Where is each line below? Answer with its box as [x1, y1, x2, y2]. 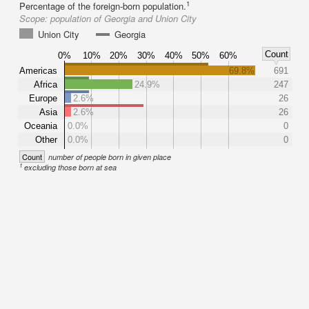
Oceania [24, 120, 58, 131]
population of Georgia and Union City [50, 12, 197, 25]
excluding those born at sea [24, 162, 117, 172]
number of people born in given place [48, 152, 171, 162]
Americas [19, 65, 57, 76]
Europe [29, 92, 57, 103]
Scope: [19, 12, 50, 25]
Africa [34, 79, 58, 90]
